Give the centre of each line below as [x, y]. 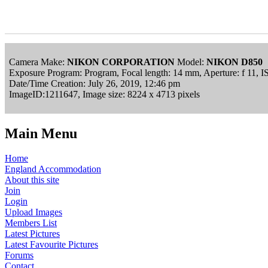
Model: [191, 62]
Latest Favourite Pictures [51, 245]
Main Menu [41, 133]
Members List [31, 223]
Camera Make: [38, 62]
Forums [19, 255]
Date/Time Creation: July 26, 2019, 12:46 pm [95, 83]
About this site [32, 180]
